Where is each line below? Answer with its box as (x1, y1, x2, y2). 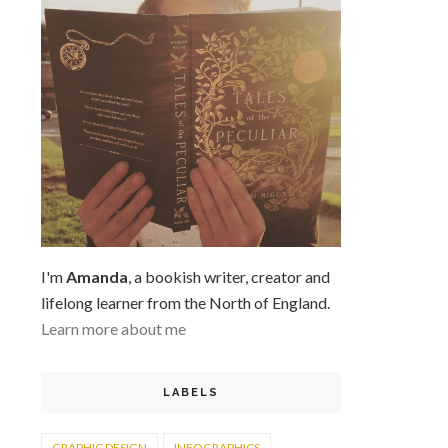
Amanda (66, 267, 128, 286)
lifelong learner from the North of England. (41, 293, 330, 312)
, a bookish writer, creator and (128, 267, 330, 286)
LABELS (163, 386, 219, 399)
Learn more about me (41, 319, 186, 338)
